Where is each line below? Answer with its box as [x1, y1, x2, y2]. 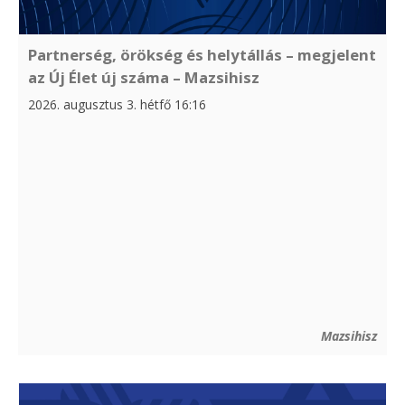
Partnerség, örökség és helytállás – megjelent [28, 44, 376, 66]
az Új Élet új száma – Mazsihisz [28, 67, 259, 89]
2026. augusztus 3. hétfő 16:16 [28, 96, 206, 114]
